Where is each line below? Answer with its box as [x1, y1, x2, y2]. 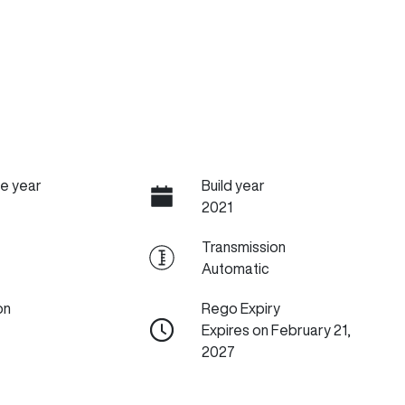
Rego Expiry [201, 301, 280, 316]
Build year [201, 178, 265, 193]
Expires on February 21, [201, 323, 351, 337]
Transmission [201, 240, 286, 254]
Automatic [201, 261, 269, 276]
